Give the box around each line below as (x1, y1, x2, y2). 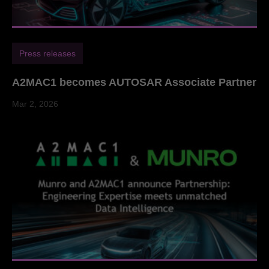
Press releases (19, 48, 76, 58)
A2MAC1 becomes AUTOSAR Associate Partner (12, 76, 256, 88)
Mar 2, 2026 (12, 98, 58, 109)
